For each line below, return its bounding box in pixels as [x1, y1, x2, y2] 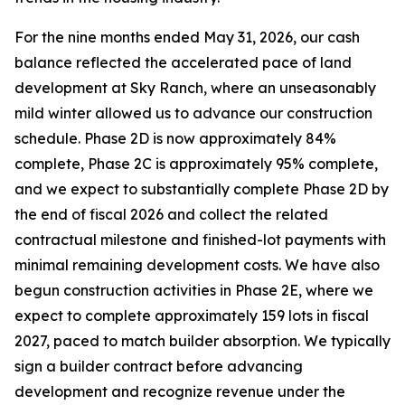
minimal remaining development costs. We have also [14, 256, 380, 274]
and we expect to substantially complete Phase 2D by [14, 180, 389, 198]
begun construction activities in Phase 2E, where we [14, 281, 373, 299]
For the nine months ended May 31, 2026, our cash [14, 28, 360, 46]
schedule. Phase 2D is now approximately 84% [14, 129, 336, 147]
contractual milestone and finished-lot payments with [14, 231, 386, 249]
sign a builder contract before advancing [14, 357, 303, 375]
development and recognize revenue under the [14, 382, 345, 400]
